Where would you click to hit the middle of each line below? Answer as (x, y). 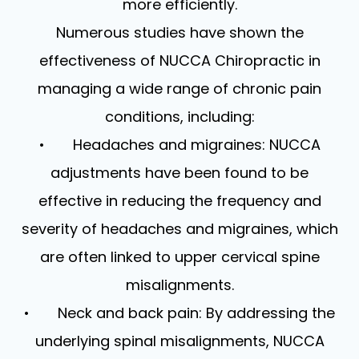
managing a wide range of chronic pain (179, 88)
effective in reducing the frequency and (179, 200)
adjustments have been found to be (179, 172)
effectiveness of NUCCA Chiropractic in (179, 60)
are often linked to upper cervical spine (179, 256)
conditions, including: (179, 116)
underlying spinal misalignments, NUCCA (179, 341)
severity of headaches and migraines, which (179, 228)
